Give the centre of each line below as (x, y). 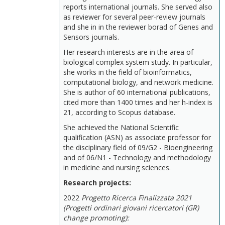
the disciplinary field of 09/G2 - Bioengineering (138, 147)
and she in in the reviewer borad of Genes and (138, 27)
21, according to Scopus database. (119, 112)
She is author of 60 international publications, (137, 92)
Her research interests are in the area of (128, 52)
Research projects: (97, 183)
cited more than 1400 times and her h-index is (138, 102)
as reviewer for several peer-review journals (134, 17)
